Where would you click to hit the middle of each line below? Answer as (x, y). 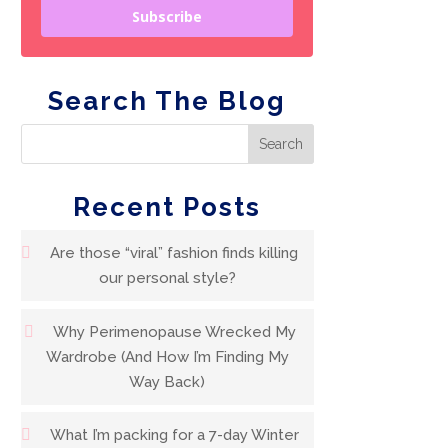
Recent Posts (167, 207)
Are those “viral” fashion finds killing (174, 253)
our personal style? (167, 278)
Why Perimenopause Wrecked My (174, 331)
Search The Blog (167, 101)
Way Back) (167, 381)
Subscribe (167, 17)
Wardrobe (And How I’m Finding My (167, 356)
